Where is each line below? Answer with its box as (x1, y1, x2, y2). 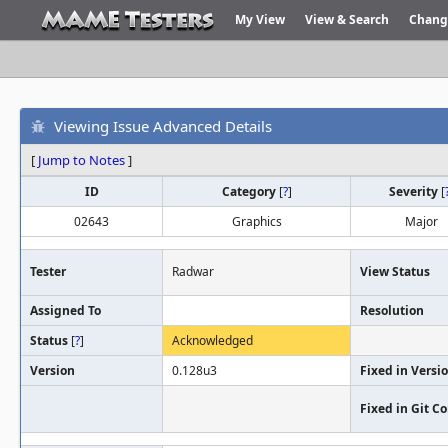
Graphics (231, 213, 282, 230)
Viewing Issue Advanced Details (54, 115, 272, 136)
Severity (388, 183, 441, 200)
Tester (30, 263, 66, 280)
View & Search (305, 11, 389, 28)
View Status (360, 263, 430, 280)
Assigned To (30, 302, 101, 319)
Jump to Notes (38, 151, 125, 169)
